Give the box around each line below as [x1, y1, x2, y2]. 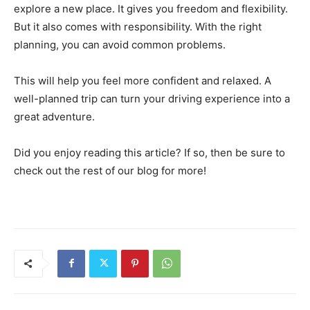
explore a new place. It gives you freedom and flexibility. [14, 1, 288, 15]
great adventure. [14, 109, 95, 123]
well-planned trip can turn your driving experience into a [14, 91, 290, 105]
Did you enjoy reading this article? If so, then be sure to [14, 145, 285, 159]
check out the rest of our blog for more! [14, 163, 206, 177]
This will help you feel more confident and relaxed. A [14, 73, 271, 87]
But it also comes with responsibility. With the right [14, 19, 262, 33]
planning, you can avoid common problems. [14, 37, 226, 51]
